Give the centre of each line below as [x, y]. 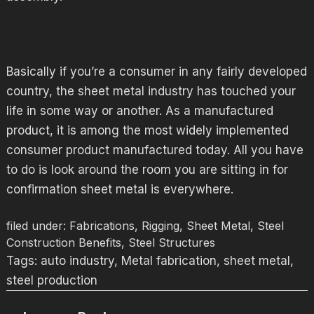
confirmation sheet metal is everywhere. [120, 189]
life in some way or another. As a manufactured [139, 111]
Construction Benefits [63, 242]
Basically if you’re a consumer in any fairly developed [156, 71]
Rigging [160, 225]
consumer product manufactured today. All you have [155, 150]
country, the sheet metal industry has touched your [151, 91]
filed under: [37, 225]
